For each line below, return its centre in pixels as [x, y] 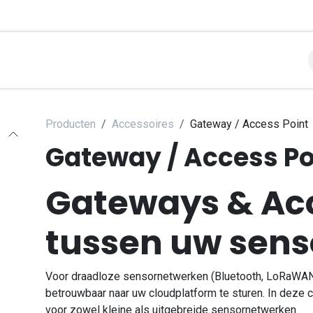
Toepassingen [97, 60]
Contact [181, 60]
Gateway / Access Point [249, 124]
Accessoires [143, 124]
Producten [71, 124]
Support [238, 60]
